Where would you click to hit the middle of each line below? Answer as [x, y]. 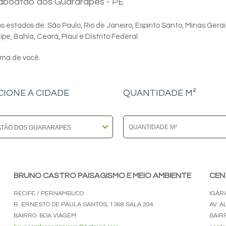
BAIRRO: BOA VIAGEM [45, 216]
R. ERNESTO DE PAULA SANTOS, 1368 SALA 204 [83, 205]
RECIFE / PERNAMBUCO [49, 193]
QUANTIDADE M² [160, 93]
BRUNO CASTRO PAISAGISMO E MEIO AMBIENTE [102, 176]
